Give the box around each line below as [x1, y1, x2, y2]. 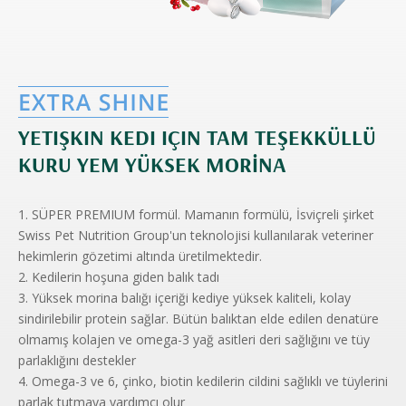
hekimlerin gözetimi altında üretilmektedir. [18, 247, 262, 266]
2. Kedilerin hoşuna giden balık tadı [18, 268, 219, 286]
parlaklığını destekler [18, 352, 136, 370]
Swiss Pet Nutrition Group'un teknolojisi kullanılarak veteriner [18, 227, 373, 245]
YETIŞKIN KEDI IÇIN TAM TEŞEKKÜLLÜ [18, 123, 376, 151]
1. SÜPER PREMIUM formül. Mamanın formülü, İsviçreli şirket [18, 206, 374, 224]
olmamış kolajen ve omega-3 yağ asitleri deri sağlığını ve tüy [18, 331, 370, 349]
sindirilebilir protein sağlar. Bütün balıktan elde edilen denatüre [18, 310, 379, 328]
